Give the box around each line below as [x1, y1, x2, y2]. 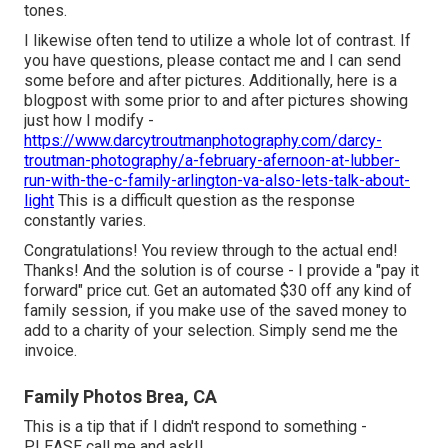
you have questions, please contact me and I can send [24, 51, 401, 71]
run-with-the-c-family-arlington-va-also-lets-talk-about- [24, 171, 410, 191]
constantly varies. [24, 211, 146, 231]
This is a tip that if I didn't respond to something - [24, 417, 367, 437]
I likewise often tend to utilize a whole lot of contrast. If [24, 31, 411, 51]
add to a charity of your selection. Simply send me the [24, 321, 398, 341]
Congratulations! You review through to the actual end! [24, 241, 398, 261]
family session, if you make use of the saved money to [24, 301, 407, 321]
